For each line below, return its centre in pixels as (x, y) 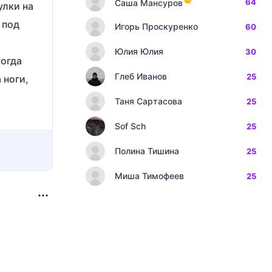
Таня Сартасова (148, 101)
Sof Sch (130, 126)
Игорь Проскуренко (156, 26)
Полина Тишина (147, 151)
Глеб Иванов (141, 76)
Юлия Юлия (139, 51)
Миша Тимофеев (149, 176)
